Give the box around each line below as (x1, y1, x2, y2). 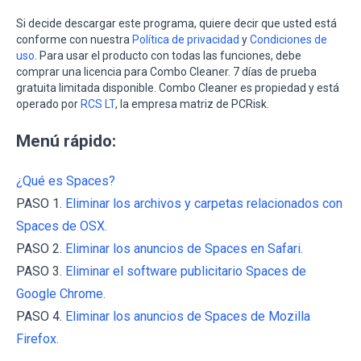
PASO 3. (16, 263, 65, 279)
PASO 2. (16, 240, 65, 256)
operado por (16, 97, 81, 110)
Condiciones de (250, 32, 327, 46)
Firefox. (16, 330, 59, 346)
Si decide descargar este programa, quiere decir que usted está (16, 16, 337, 30)
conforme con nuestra (16, 32, 132, 46)
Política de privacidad (132, 32, 239, 46)
